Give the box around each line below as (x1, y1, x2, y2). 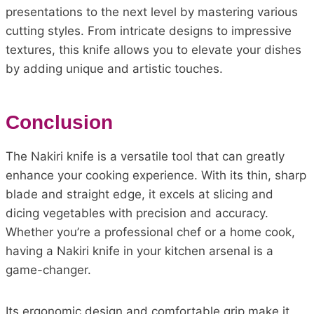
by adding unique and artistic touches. (6, 61, 223, 76)
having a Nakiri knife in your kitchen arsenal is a (6, 243, 273, 258)
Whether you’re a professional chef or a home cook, (6, 224, 295, 239)
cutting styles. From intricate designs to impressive (6, 23, 292, 38)
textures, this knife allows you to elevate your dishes (6, 42, 301, 57)
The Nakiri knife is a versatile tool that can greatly (6, 149, 285, 163)
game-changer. (6, 262, 91, 277)
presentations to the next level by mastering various (6, 4, 298, 19)
